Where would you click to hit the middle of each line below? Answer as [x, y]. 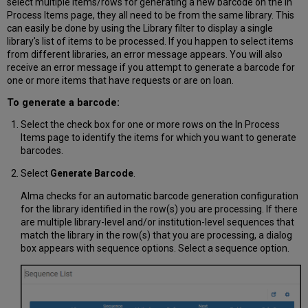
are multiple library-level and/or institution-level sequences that [157, 222]
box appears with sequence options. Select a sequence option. [155, 249]
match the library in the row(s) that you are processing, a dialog [156, 235]
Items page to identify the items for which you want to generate [158, 138]
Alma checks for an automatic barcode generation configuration [159, 196]
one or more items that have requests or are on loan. [121, 81]
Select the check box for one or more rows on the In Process [150, 125]
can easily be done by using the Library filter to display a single [140, 29]
